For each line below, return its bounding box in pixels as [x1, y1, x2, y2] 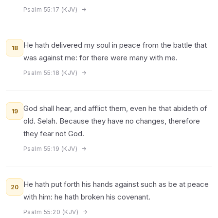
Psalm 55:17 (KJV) [23, 6, 79, 13]
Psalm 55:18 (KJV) [23, 69, 79, 76]
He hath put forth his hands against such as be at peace [23, 180, 209, 189]
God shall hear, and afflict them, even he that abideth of [23, 104, 207, 113]
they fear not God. [23, 129, 84, 138]
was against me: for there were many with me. [23, 53, 178, 62]
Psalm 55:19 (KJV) [23, 145, 79, 152]
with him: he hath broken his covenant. [23, 192, 150, 201]
